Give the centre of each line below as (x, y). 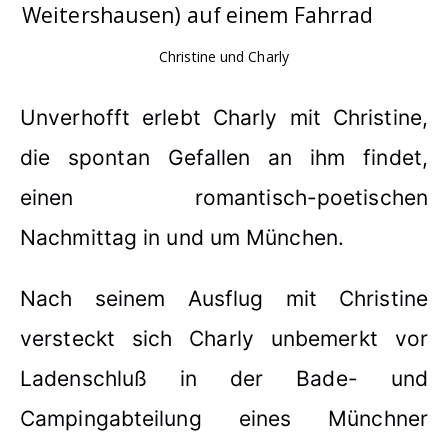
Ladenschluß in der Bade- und (224, 378)
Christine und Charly (224, 56)
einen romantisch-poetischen (224, 197)
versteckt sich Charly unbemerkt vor (224, 338)
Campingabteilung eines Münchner (224, 418)
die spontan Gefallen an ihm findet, (224, 157)
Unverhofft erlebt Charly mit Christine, (224, 117)
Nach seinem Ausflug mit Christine (224, 298)
